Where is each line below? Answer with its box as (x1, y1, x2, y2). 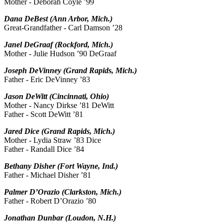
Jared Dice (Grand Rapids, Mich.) (4, 127, 115, 136)
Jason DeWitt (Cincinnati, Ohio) (4, 92, 109, 101)
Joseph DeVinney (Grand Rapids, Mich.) (4, 66, 137, 75)
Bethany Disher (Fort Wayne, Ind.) (4, 162, 118, 171)
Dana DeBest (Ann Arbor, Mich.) (4, 14, 112, 23)
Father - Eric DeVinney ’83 (4, 75, 90, 84)
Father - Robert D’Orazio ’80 (4, 197, 96, 206)
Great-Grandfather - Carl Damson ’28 (4, 23, 122, 32)
